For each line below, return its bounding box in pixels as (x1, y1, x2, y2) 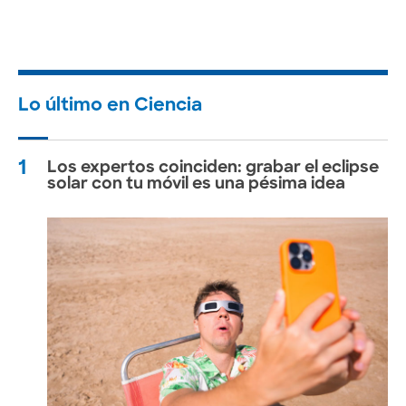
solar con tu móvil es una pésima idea (47, 176, 345, 194)
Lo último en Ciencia (18, 97, 202, 116)
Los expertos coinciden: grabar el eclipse (47, 159, 379, 178)
